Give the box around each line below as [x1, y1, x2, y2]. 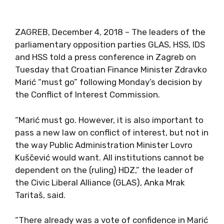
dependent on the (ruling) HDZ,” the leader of [15, 164, 193, 175]
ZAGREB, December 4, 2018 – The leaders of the [15, 27, 205, 37]
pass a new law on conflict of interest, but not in [15, 127, 208, 137]
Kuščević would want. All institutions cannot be [15, 152, 204, 162]
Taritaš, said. [15, 189, 65, 200]
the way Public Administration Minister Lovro [15, 139, 192, 150]
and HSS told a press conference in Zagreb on [15, 52, 196, 62]
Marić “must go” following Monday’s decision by [15, 77, 202, 87]
